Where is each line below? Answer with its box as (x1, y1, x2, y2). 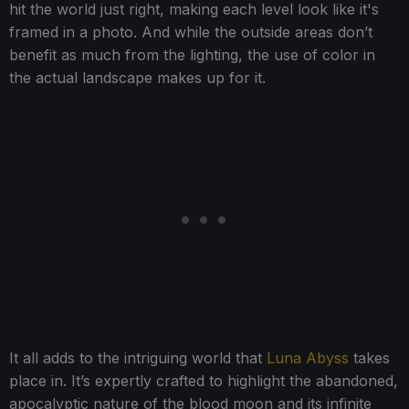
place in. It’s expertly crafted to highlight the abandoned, (9, 372, 398, 391)
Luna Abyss (267, 349, 349, 368)
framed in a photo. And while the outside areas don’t (9, 23, 372, 42)
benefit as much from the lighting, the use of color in (9, 46, 375, 65)
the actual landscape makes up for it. (9, 68, 266, 88)
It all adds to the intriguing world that (9, 349, 267, 368)
